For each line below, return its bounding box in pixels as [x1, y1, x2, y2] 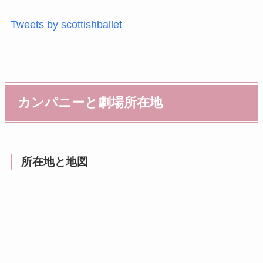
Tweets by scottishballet [10, 19, 122, 31]
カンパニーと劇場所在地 [18, 96, 163, 110]
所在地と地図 [21, 155, 88, 168]
